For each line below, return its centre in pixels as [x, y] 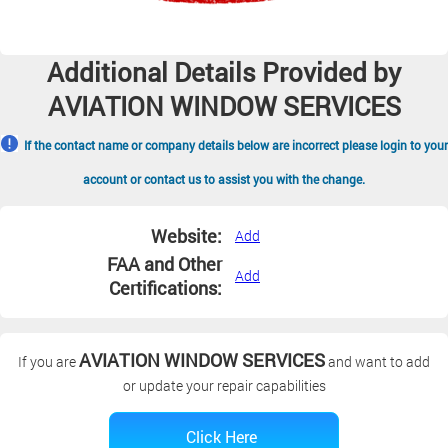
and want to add [377, 361]
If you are [48, 361]
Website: [186, 236]
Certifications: [165, 288]
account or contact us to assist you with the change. [224, 179]
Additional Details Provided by [224, 72]
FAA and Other [164, 264]
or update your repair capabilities [224, 385]
